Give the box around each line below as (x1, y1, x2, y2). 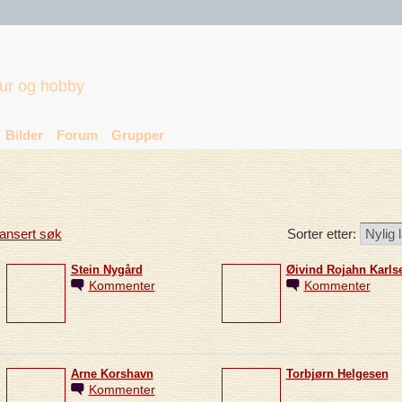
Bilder (4, 127, 43, 143)
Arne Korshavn (70, 368, 153, 381)
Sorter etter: (286, 226, 360, 242)
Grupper (110, 127, 164, 143)
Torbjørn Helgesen (285, 368, 389, 381)
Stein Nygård (70, 264, 143, 277)
